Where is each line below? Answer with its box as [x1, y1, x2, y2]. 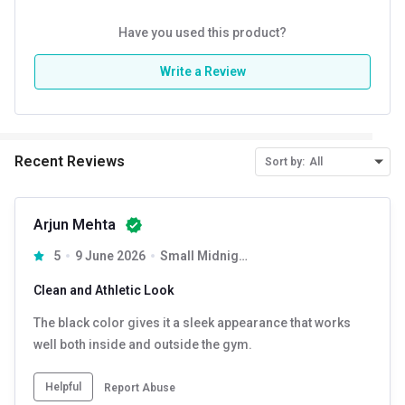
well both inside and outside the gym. [33, 336, 252, 352]
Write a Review [159, 63, 246, 79]
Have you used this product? [118, 24, 287, 40]
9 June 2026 [74, 248, 146, 263]
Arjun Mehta [33, 215, 116, 233]
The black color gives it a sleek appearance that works [33, 315, 351, 330]
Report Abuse [104, 381, 175, 394]
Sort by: [265, 155, 305, 168]
